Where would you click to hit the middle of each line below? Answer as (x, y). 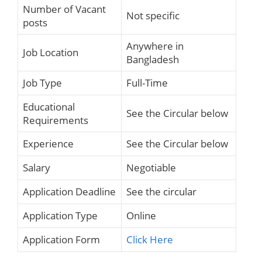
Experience (48, 144)
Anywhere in (155, 46)
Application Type (60, 216)
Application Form (61, 240)
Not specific (153, 16)
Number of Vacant (64, 9)
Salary (37, 168)
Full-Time (147, 83)
